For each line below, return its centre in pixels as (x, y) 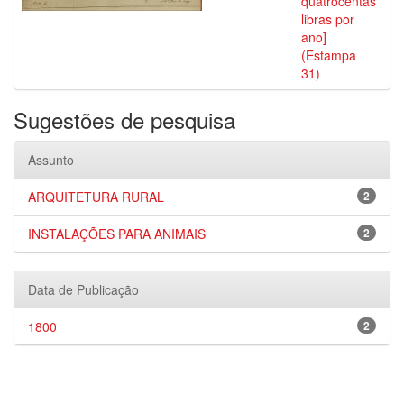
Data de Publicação (83, 289)
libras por (328, 19)
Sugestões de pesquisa (124, 119)
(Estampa (329, 55)
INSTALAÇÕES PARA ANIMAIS (117, 234)
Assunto (51, 160)
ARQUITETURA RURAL (96, 197)
